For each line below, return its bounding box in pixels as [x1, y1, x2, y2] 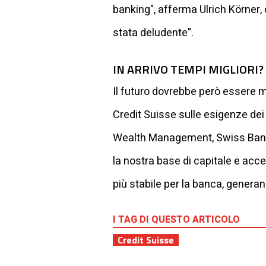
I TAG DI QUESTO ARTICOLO [113, 212, 240, 227]
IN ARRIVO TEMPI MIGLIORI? [113, 59, 264, 78]
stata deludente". [113, 24, 194, 41]
